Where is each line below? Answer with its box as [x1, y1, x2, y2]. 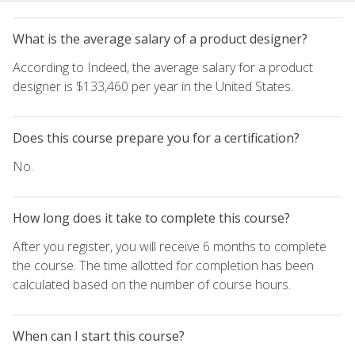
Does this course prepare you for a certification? [13, 128, 300, 147]
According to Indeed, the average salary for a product [13, 58, 313, 76]
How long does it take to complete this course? [13, 208, 290, 227]
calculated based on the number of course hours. [13, 275, 291, 293]
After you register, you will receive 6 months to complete [13, 237, 326, 255]
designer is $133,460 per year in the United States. [13, 77, 293, 95]
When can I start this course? [13, 326, 185, 345]
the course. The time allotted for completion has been [13, 256, 314, 274]
